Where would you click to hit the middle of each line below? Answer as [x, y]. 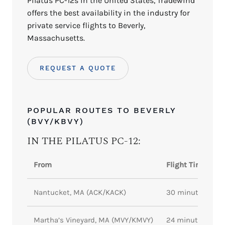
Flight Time [186, 165]
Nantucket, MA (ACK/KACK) [80, 193]
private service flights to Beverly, [86, 26]
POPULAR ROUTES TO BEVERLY [101, 110]
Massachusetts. [56, 38]
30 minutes [186, 193]
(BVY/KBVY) [55, 122]
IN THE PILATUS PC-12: [84, 141]
